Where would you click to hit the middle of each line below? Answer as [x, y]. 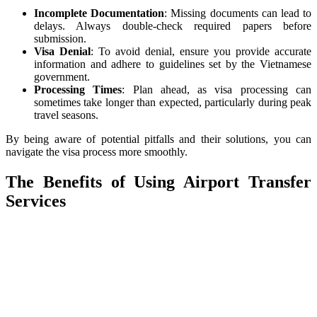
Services [36, 201]
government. [62, 77]
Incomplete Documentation [99, 13]
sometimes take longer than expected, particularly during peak [173, 102]
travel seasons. [66, 115]
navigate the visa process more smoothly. [97, 152]
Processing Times [78, 90]
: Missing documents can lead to [238, 13]
